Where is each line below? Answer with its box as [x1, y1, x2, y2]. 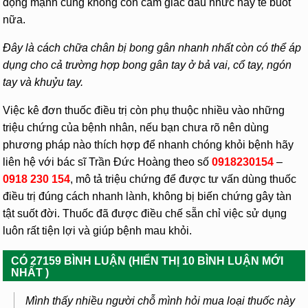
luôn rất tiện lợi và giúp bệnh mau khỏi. [3, 224, 192, 236]
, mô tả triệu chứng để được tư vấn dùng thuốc [70, 173, 297, 185]
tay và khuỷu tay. [3, 76, 84, 88]
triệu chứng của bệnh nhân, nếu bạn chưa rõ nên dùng [3, 121, 269, 133]
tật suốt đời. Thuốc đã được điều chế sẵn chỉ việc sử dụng [3, 207, 287, 219]
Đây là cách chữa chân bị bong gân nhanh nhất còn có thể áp [3, 41, 302, 54]
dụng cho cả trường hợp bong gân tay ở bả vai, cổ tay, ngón [3, 58, 292, 71]
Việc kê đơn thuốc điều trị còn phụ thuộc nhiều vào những [3, 104, 285, 116]
